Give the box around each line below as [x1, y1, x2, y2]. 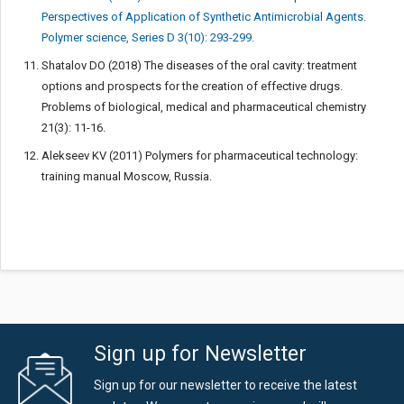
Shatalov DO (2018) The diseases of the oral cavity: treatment [41, 59, 357, 72]
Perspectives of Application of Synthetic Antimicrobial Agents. [41, 10, 366, 23]
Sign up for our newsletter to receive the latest [94, 378, 357, 392]
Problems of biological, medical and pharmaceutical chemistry [41, 100, 366, 114]
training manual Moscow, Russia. [41, 170, 212, 183]
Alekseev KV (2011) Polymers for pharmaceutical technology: [41, 149, 358, 162]
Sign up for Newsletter [94, 342, 307, 366]
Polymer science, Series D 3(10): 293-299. [41, 31, 254, 44]
